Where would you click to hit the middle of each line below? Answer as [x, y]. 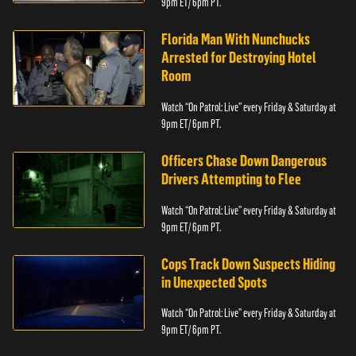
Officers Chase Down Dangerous [244, 161]
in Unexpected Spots [215, 282]
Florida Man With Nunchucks [236, 40]
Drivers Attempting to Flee [232, 180]
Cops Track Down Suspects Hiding [249, 264]
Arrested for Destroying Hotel [239, 58]
